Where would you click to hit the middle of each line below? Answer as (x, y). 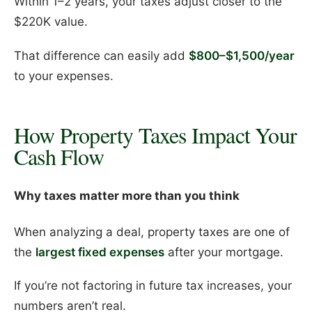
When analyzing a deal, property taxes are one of (152, 232)
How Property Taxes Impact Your (156, 135)
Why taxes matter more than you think (127, 195)
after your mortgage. (224, 252)
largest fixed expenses (100, 252)
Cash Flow (59, 157)
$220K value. (51, 22)
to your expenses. (64, 76)
